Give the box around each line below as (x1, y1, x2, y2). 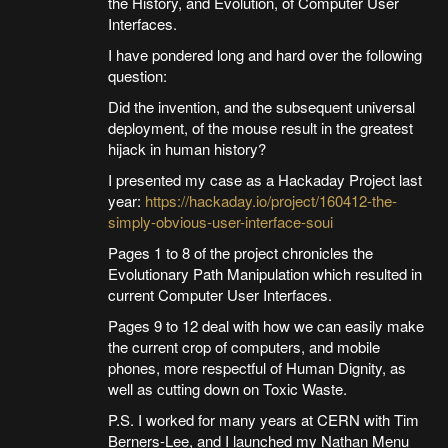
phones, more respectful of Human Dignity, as (107, 357, 406, 379)
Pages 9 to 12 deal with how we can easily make (107, 315, 424, 337)
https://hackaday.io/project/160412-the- (144, 190, 397, 212)
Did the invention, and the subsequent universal (107, 96, 415, 118)
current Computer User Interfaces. (107, 284, 332, 306)
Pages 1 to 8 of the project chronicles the (107, 242, 373, 264)
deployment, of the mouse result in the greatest (107, 117, 413, 139)
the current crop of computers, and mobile (107, 336, 380, 358)
